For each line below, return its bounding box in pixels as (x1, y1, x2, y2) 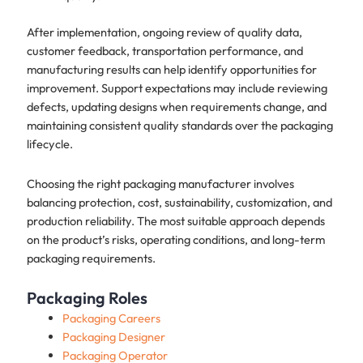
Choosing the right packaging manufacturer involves (26, 175, 294, 191)
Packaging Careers (62, 310, 160, 327)
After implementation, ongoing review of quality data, (26, 24, 302, 41)
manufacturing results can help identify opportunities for (26, 62, 317, 78)
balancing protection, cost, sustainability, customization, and (26, 194, 332, 210)
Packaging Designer (62, 329, 165, 345)
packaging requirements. (26, 250, 156, 266)
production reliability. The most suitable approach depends (26, 212, 325, 228)
